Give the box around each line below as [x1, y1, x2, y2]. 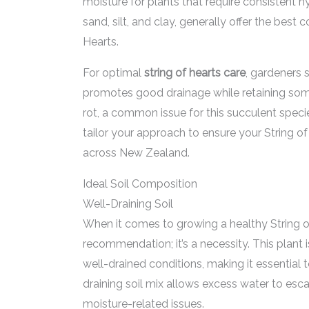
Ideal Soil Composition [83, 177, 197, 190]
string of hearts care [144, 66, 246, 79]
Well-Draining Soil [83, 197, 173, 210]
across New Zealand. [83, 146, 190, 159]
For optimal [83, 66, 144, 79]
